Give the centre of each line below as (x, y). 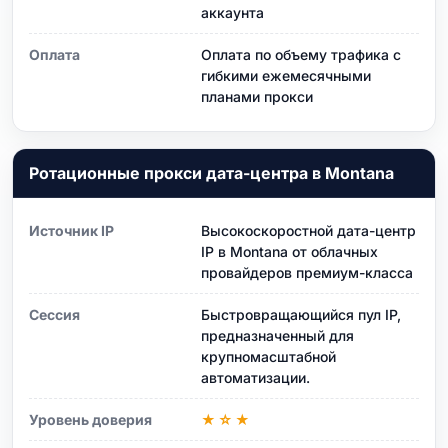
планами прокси (257, 96)
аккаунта (232, 12)
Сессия (54, 314)
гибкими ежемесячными (286, 75)
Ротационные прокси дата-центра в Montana (211, 172)
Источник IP (71, 230)
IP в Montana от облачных (289, 251)
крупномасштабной (268, 356)
